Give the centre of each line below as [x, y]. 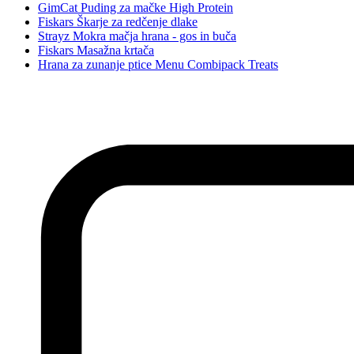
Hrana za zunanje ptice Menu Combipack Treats [158, 64]
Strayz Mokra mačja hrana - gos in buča [137, 36]
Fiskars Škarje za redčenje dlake [118, 21]
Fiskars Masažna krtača [96, 50]
